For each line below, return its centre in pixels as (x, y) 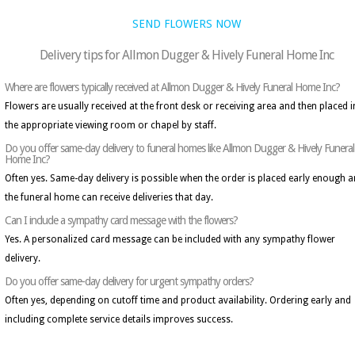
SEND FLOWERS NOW (186, 24)
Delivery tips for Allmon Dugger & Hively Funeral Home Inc (186, 55)
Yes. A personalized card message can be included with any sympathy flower (170, 239)
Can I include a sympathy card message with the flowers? (121, 220)
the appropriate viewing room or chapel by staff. (111, 125)
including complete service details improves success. (119, 319)
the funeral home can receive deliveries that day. (109, 197)
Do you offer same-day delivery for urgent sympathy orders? (129, 281)
